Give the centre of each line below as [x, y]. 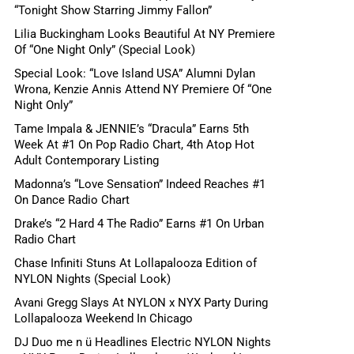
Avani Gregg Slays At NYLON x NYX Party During [141, 303]
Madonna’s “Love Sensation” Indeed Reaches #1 [140, 185]
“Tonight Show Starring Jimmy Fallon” [113, 11]
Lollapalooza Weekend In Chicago [104, 319]
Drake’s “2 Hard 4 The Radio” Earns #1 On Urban [139, 224]
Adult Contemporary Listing [87, 161]
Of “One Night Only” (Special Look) [105, 50]
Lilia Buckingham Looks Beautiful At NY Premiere [145, 34]
